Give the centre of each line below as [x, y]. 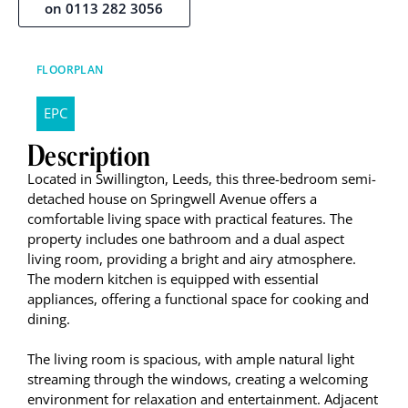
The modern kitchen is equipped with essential [173, 279]
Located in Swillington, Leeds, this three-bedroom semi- [202, 179]
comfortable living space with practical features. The [190, 219]
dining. [49, 319]
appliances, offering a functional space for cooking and [198, 299]
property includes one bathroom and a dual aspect [186, 239]
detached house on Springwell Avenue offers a [172, 199]
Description [89, 155]
